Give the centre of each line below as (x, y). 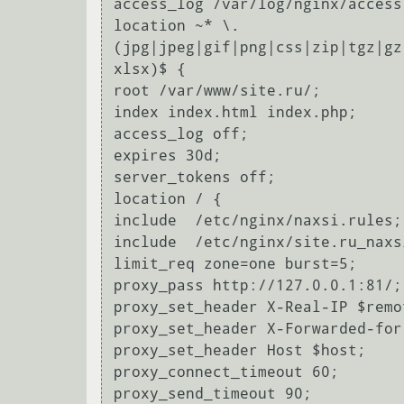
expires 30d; (168, 156)
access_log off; (181, 134)
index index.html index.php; (235, 113)
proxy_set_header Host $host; (240, 351)
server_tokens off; (195, 178)
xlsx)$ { (150, 69)
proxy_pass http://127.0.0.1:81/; (258, 286)
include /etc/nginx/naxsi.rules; (258, 221)
